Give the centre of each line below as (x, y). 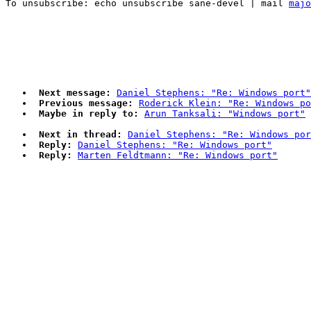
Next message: (75, 93)
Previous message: (86, 103)
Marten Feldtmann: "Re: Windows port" (178, 155)
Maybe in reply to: (89, 114)
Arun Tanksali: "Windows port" (225, 114)
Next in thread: (81, 135)
